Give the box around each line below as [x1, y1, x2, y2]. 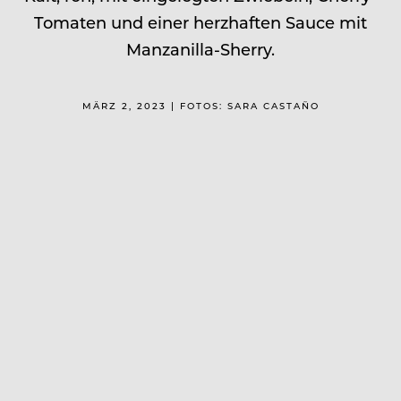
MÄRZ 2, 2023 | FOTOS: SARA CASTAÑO [81, 98, 320, 112]
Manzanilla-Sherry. [126, 38, 275, 60]
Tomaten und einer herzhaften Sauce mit [34, 11, 367, 33]
